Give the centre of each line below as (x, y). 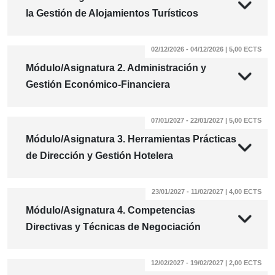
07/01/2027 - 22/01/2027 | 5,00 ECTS (206, 121)
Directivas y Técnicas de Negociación (113, 227)
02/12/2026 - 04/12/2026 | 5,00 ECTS (206, 49)
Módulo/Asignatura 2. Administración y (116, 68)
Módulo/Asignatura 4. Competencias (110, 211)
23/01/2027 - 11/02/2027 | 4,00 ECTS (207, 192)
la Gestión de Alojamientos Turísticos (112, 14)
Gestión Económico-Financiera (98, 85)
